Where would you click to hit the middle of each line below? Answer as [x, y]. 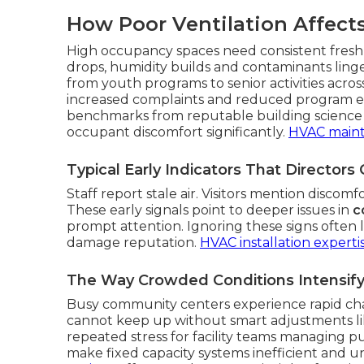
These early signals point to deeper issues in [210, 210]
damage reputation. [133, 242]
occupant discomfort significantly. [178, 132]
